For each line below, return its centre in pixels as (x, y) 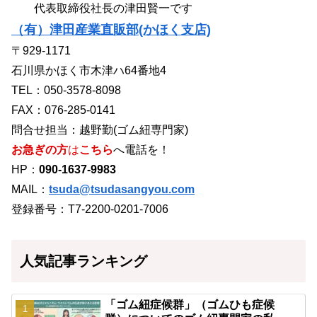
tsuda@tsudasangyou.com (122, 189)
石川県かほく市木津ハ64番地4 (89, 70)
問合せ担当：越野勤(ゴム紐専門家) (100, 129)
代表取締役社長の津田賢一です (102, 8)
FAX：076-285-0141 (63, 110)
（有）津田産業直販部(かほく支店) (111, 29)
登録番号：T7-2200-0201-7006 (90, 209)
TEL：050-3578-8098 (66, 90)
